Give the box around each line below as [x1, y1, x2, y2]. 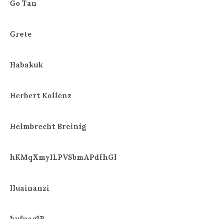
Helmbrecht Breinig [10, 121, 86, 131]
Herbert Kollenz [10, 91, 71, 101]
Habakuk [10, 60, 43, 70]
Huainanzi [10, 183, 49, 193]
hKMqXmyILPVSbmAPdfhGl [10, 152, 117, 162]
